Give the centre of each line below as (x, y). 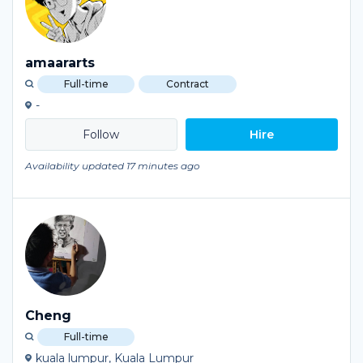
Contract (187, 84)
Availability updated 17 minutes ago (113, 166)
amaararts (60, 63)
